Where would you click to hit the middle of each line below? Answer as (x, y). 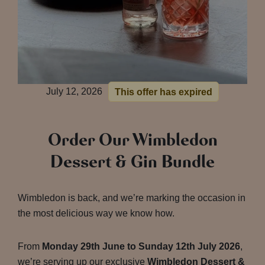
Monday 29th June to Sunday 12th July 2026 (141, 246)
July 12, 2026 (74, 91)
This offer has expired (164, 91)
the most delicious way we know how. (96, 213)
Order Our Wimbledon (132, 140)
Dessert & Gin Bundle (132, 162)
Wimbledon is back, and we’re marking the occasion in (132, 198)
